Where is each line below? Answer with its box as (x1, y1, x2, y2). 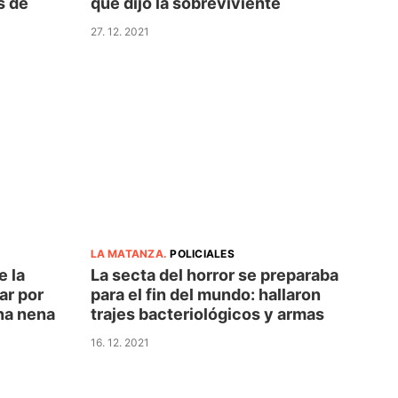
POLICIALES (170, 247, 235, 261)
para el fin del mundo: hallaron (90, 285, 321, 305)
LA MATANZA (90, 247, 163, 261)
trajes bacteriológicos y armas (90, 305, 324, 324)
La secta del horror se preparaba (90, 266, 338, 285)
